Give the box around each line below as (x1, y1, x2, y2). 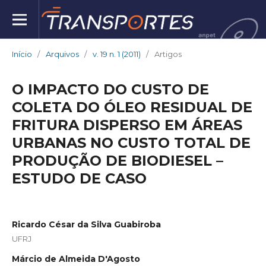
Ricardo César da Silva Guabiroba (11, 218, 161, 230)
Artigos (154, 49, 182, 59)
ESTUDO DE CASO (11, 169, 147, 187)
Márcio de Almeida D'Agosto (11, 253, 140, 264)
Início (11, 49, 32, 59)
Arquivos (45, 49, 79, 59)
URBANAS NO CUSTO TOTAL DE (11, 134, 251, 151)
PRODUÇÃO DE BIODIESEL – (11, 151, 223, 169)
